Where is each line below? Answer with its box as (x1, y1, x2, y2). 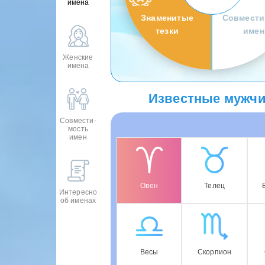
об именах (60, 196, 96, 205)
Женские (63, 53, 93, 62)
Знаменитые (141, 13, 193, 22)
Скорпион (197, 248, 232, 257)
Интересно (59, 188, 98, 196)
